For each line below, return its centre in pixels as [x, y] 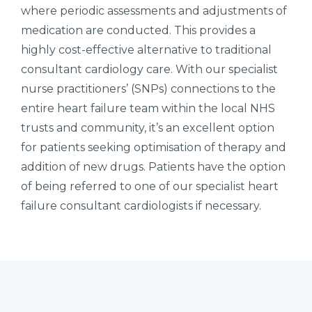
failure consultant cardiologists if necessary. [141, 205]
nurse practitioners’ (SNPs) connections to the [148, 88]
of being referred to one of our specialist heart [150, 186]
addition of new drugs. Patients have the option [153, 166]
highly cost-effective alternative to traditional [146, 49]
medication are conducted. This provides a [138, 30]
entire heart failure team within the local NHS [148, 108]
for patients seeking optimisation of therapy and [154, 147]
